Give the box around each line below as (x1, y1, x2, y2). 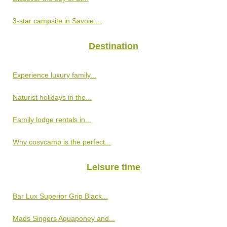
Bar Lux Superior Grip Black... (13, 192, 108, 200)
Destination (89, 41, 138, 51)
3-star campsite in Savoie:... (13, 16, 102, 25)
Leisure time (87, 162, 140, 172)
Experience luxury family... (13, 70, 96, 79)
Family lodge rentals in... (13, 115, 91, 124)
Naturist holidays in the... (13, 93, 92, 101)
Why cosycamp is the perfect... (13, 137, 111, 146)
